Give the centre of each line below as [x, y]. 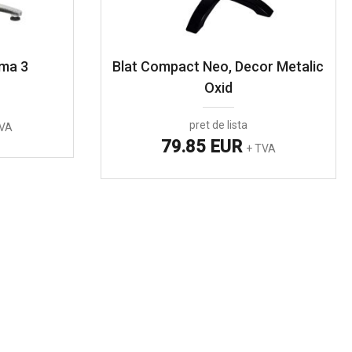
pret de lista [218, 125]
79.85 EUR [203, 147]
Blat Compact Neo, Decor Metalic [218, 67]
